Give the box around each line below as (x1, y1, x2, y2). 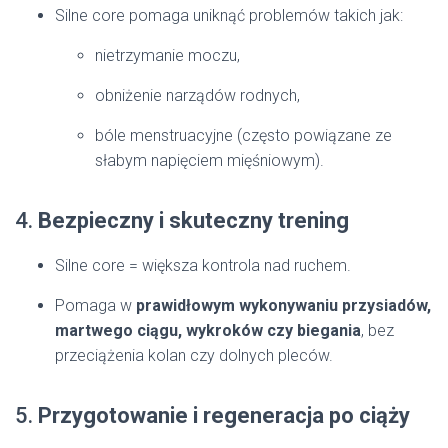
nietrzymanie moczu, (95, 46, 240, 66)
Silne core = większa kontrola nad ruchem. (55, 256, 351, 276)
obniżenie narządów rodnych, (95, 86, 300, 106)
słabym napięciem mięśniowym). (95, 151, 324, 171)
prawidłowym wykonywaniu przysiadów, (136, 296, 431, 316)
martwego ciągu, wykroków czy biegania (55, 321, 361, 341)
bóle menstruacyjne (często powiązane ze (95, 126, 392, 146)
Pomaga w (55, 296, 136, 316)
